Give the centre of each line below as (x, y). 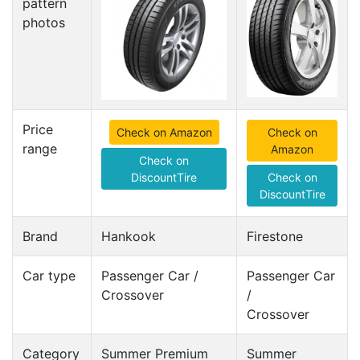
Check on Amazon (164, 132)
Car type (49, 276)
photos (44, 22)
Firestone (275, 236)
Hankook (129, 236)
